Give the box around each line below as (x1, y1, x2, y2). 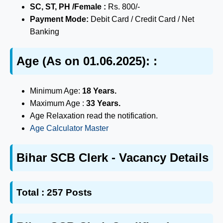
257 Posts (47, 187, 92, 198)
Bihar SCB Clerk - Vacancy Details (16, 150, 209, 164)
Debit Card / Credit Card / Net (91, 15, 194, 24)
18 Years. (82, 86, 116, 95)
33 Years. (86, 99, 120, 108)
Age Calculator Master (30, 123, 109, 132)
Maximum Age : (30, 99, 86, 108)
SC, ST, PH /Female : (30, 2, 108, 11)
